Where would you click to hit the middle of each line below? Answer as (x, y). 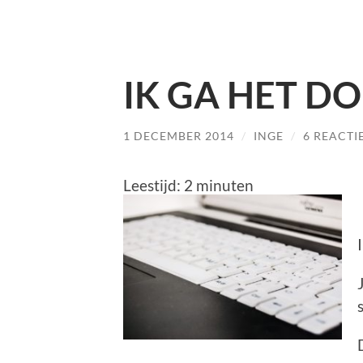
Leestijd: (154, 185)
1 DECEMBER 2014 (179, 136)
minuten (225, 185)
